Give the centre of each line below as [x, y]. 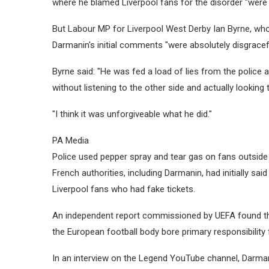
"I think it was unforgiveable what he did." [132, 114]
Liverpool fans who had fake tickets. [124, 189]
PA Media [71, 140]
